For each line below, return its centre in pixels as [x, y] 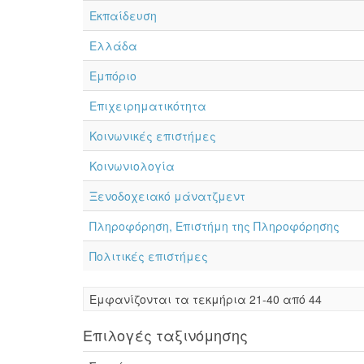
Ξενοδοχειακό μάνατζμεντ [167, 196]
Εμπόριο [113, 76]
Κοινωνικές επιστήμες [153, 136]
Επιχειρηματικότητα [148, 106]
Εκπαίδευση [123, 15]
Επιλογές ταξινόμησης [165, 335]
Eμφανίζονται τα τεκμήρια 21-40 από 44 [206, 299]
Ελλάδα [113, 45]
